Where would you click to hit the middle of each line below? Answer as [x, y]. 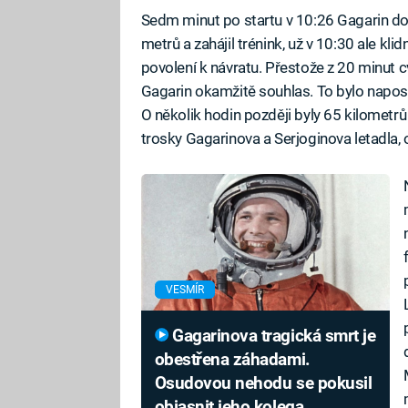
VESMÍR [184, 289]
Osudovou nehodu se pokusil [263, 383]
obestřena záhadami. [232, 359]
